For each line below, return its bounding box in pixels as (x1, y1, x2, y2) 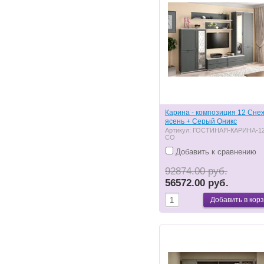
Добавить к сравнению (173, 147, 256, 156)
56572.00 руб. (165, 177, 229, 189)
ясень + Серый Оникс (165, 117, 237, 126)
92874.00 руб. (165, 165, 227, 177)
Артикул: (165, 126, 193, 134)
